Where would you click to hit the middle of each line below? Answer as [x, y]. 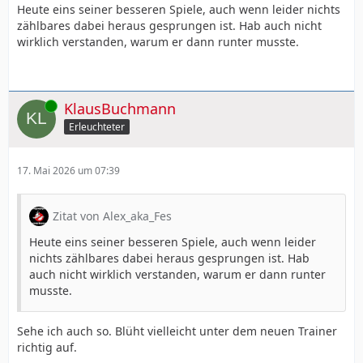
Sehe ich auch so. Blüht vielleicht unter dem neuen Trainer [177, 331]
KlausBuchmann [120, 108]
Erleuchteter [97, 127]
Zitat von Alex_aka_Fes [112, 216]
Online [32, 105]
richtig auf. [47, 347]
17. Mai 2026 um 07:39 [68, 170]
